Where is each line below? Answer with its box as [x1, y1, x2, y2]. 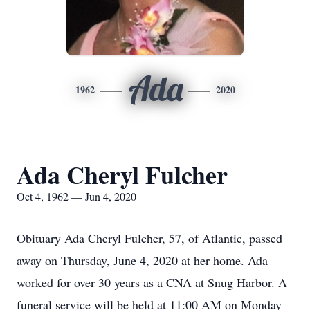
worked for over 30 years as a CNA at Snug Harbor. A [17, 274, 287, 291]
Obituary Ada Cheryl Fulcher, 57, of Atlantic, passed [17, 230, 282, 246]
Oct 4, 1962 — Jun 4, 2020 [17, 189, 136, 203]
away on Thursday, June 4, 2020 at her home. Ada [17, 252, 268, 268]
